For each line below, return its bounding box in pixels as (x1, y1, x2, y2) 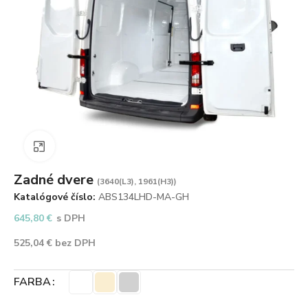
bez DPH (52, 236, 96, 250)
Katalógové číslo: (14, 190, 98, 203)
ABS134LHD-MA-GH (98, 190, 189, 203)
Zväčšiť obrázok (54, 140, 120, 152)
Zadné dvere (14, 170, 97, 189)
